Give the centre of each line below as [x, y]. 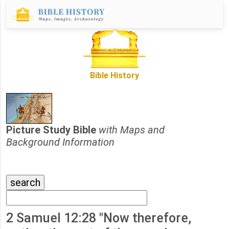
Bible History [114, 76]
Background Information [60, 142]
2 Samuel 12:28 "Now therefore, [99, 218]
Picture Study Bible [52, 130]
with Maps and [132, 130]
